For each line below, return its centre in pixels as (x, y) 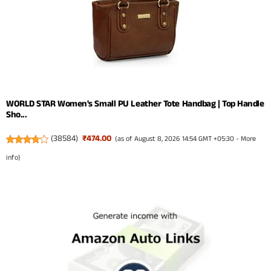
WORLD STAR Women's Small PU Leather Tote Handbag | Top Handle (135, 104)
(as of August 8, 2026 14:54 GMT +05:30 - (178, 139)
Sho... (17, 115)
